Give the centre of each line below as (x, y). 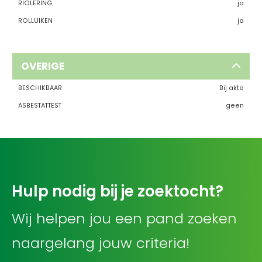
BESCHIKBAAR (40, 88)
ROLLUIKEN (35, 20)
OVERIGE (42, 66)
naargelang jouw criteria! (101, 243)
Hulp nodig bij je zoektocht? (118, 191)
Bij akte (231, 88)
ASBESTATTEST (39, 105)
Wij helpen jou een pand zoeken (124, 218)
